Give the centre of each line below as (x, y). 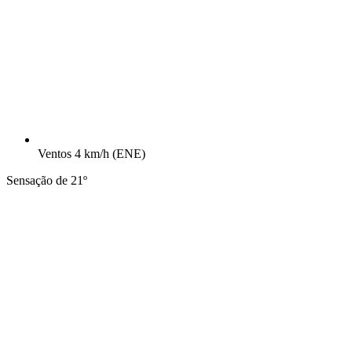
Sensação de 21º (47, 181)
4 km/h (93, 154)
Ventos (55, 154)
